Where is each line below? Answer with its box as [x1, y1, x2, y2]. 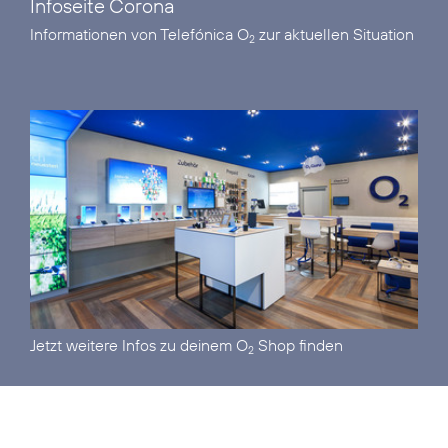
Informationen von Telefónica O [30, 24, 249, 45]
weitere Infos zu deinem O [66, 335, 248, 356]
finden [295, 335, 343, 356]
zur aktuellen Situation [255, 24, 414, 45]
